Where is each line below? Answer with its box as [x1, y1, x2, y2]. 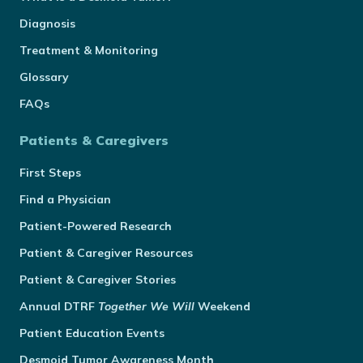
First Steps [19, 165, 81, 180]
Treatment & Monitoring [19, 43, 158, 58]
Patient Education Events [19, 326, 164, 340]
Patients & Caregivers [19, 132, 169, 148]
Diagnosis [19, 16, 75, 31]
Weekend [194, 299, 250, 314]
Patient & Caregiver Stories [19, 272, 176, 287]
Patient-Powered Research [19, 219, 172, 233]
